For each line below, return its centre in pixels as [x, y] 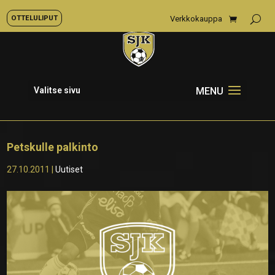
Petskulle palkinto [53, 147]
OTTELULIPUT [34, 18]
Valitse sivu [57, 90]
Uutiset [69, 169]
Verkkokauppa [196, 19]
